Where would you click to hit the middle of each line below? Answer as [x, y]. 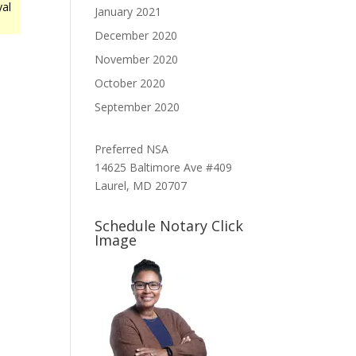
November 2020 [137, 59]
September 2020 [137, 107]
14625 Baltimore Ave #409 [164, 167]
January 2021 [128, 12]
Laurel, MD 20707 [141, 186]
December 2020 [136, 35]
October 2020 [130, 83]
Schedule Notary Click [169, 226]
